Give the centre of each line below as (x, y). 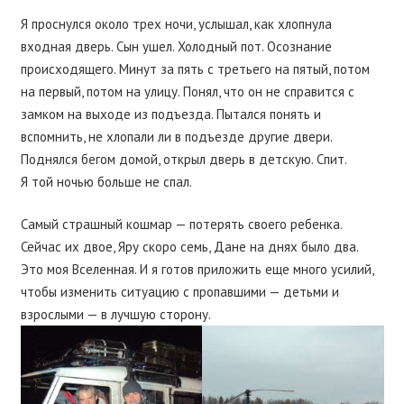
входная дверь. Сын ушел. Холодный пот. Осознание (176, 46)
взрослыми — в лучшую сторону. (115, 315)
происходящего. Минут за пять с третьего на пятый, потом (195, 69)
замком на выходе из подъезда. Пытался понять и (170, 114)
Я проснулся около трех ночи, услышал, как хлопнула (176, 23)
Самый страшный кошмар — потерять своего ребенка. (181, 225)
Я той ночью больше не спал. (106, 181)
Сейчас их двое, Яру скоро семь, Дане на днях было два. (189, 247)
